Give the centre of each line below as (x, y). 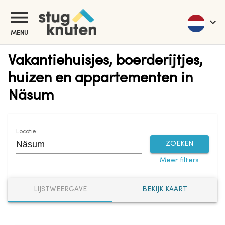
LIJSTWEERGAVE (60, 190)
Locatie (26, 131)
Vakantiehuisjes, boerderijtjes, (105, 61)
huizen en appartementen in (100, 79)
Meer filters (180, 160)
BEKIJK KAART (165, 190)
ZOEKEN (179, 144)
